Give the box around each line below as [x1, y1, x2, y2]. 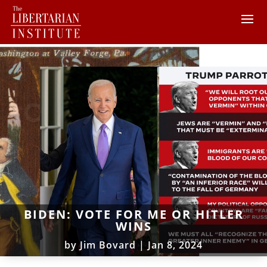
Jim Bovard [80, 238, 136, 252]
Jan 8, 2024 [148, 238, 203, 252]
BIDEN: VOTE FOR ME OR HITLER [23, 206, 244, 222]
